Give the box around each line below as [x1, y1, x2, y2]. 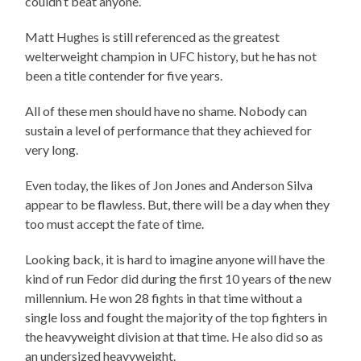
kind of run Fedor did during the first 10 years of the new [25, 271, 332, 287]
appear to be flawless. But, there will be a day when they [25, 197, 330, 213]
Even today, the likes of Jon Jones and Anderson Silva [25, 177, 313, 193]
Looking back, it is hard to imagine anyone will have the [25, 251, 326, 268]
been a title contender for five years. [25, 68, 223, 84]
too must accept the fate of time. [25, 216, 205, 232]
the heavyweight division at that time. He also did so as [25, 329, 324, 345]
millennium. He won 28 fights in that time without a [25, 290, 303, 306]
